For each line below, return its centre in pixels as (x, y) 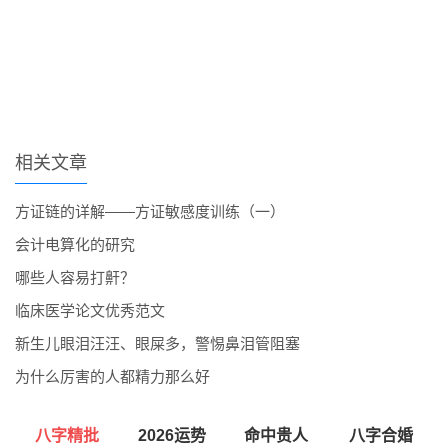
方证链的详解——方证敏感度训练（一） (150, 211)
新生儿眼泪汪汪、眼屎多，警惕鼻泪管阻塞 (157, 343)
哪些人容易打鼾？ (75, 277)
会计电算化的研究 (75, 244)
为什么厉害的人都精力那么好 (112, 376)
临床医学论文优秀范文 (90, 310)
